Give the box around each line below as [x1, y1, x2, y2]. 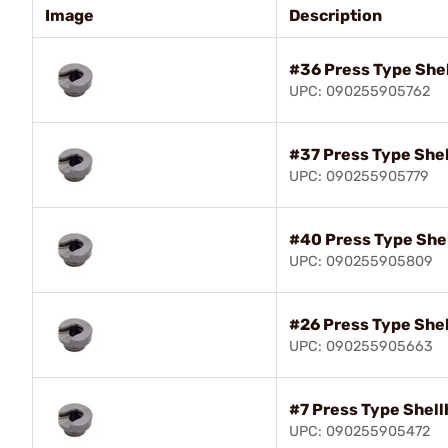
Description [289, 5, 382, 25]
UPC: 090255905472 [289, 422, 430, 440]
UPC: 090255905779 [289, 167, 429, 185]
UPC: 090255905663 [289, 337, 433, 355]
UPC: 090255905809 [289, 252, 433, 270]
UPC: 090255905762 [289, 82, 430, 100]
